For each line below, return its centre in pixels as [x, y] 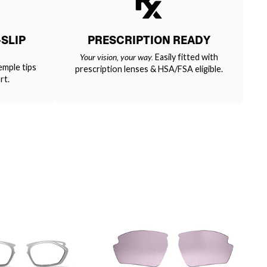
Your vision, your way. [117, 57]
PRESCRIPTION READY [149, 40]
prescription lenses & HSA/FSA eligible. [149, 69]
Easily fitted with [186, 57]
